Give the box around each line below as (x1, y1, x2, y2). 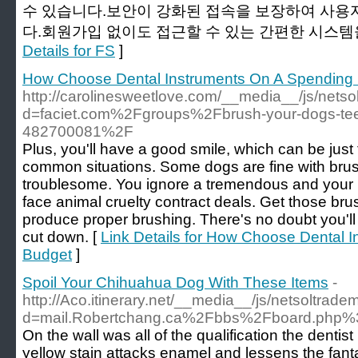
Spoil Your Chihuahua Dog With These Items (22, 274, 328, 291)
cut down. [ (22, 229, 101, 245)
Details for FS (22, 42, 115, 59)
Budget (22, 246, 72, 263)
